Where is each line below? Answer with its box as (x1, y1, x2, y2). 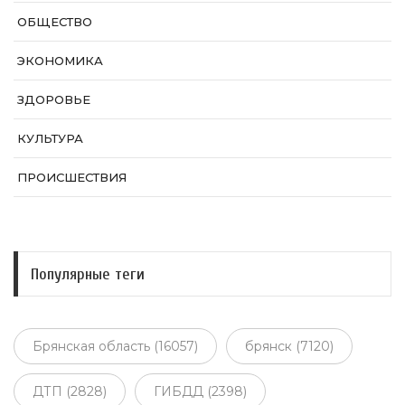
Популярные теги (31, 264, 145, 284)
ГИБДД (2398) (154, 382, 247, 400)
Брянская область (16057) (33, 337, 198, 354)
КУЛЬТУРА (17, 131, 83, 146)
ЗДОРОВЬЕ (17, 92, 90, 108)
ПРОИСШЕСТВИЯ (17, 170, 127, 185)
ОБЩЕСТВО (17, 14, 92, 30)
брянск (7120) (245, 337, 334, 354)
